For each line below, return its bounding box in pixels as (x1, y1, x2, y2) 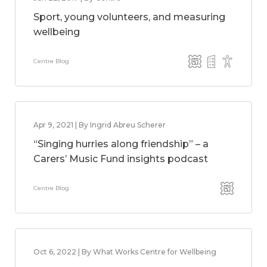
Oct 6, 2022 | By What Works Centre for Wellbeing (33, 247, 216, 256)
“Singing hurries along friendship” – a (33, 138, 209, 150)
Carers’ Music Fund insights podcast (33, 153, 208, 164)
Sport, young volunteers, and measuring (33, 11, 225, 23)
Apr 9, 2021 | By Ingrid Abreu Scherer (33, 120, 166, 129)
